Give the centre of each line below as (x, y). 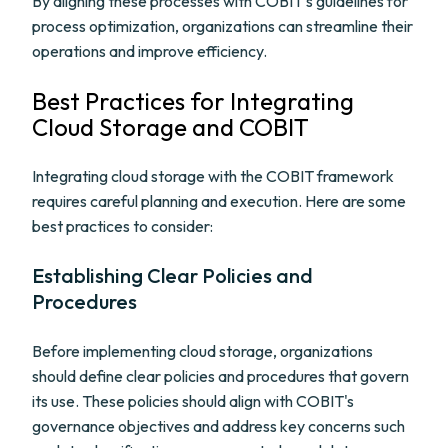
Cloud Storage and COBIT (170, 127)
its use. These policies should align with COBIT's (193, 401)
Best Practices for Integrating (193, 101)
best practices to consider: (122, 226)
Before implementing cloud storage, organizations (202, 351)
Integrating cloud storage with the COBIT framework (213, 176)
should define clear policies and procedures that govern (220, 376)
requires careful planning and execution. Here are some (219, 201)
